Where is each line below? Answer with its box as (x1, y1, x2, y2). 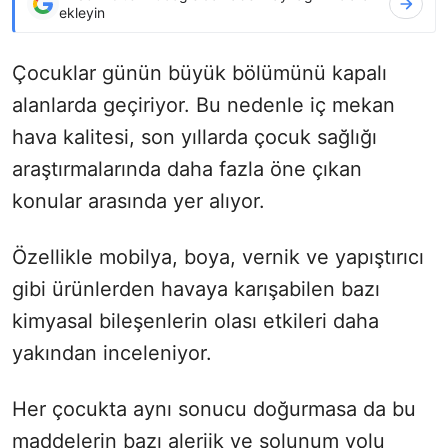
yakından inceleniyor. (12, 340, 212, 365)
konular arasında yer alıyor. (12, 188, 265, 213)
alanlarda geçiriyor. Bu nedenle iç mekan (12, 92, 395, 117)
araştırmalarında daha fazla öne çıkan (12, 156, 362, 181)
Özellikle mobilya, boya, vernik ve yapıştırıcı (12, 244, 424, 269)
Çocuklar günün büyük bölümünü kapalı (12, 60, 387, 85)
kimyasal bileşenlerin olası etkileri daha (12, 308, 379, 333)
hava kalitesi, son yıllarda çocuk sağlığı (12, 124, 377, 149)
